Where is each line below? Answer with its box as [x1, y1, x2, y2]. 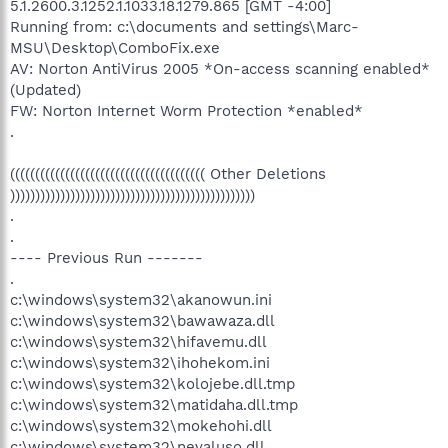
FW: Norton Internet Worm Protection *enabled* [10, 101, 363, 120]
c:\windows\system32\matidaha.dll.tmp [10, 395, 298, 414]
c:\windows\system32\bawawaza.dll [10, 311, 275, 330]
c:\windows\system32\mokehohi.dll [10, 416, 272, 435]
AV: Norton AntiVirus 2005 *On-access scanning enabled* [10, 59, 430, 78]
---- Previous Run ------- [10, 248, 203, 267]
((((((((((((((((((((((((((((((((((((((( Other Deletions [10, 164, 326, 183]
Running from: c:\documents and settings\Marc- [10, 17, 359, 36]
